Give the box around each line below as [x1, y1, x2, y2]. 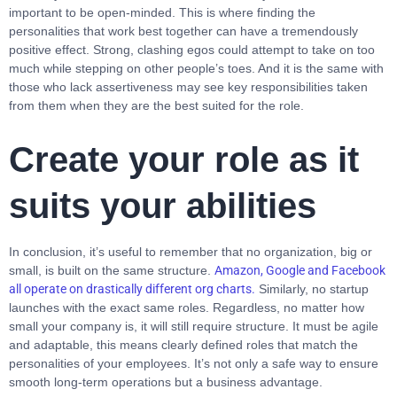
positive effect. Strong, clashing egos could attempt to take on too [9, 43, 375, 57]
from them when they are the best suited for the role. [9, 98, 304, 113]
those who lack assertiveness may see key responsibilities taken [9, 80, 368, 94]
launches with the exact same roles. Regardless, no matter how [9, 300, 364, 315]
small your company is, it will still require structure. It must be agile [9, 319, 378, 333]
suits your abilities [9, 186, 316, 225]
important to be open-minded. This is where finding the [9, 5, 315, 19]
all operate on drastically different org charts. [9, 282, 255, 296]
